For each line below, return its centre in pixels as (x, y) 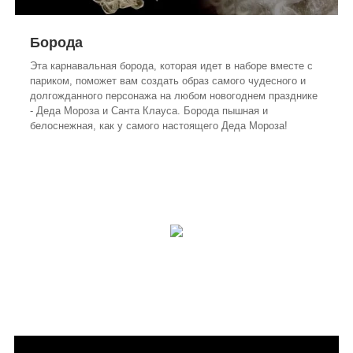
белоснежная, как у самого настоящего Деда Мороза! (159, 125)
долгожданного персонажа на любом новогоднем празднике (174, 95)
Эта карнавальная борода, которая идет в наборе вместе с (171, 65)
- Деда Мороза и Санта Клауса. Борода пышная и (149, 110)
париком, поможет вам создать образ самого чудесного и (168, 80)
